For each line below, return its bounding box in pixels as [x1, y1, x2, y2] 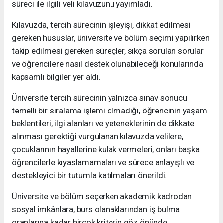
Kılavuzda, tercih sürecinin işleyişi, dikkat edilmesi [12, 20, 191, 30]
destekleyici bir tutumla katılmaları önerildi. [12, 170, 167, 181]
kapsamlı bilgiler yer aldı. [12, 72, 101, 82]
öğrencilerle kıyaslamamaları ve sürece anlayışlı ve [12, 157, 195, 168]
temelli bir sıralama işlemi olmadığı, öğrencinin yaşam [12, 106, 207, 116]
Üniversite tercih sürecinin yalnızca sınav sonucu [12, 93, 187, 103]
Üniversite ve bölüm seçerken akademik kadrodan [12, 191, 192, 202]
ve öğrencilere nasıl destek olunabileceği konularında [12, 59, 203, 69]
